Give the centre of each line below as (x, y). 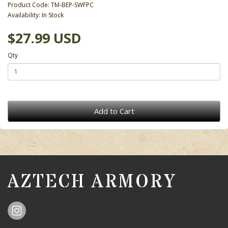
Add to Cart (114, 111)
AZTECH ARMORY (92, 182)
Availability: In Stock (36, 15)
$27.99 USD (45, 38)
